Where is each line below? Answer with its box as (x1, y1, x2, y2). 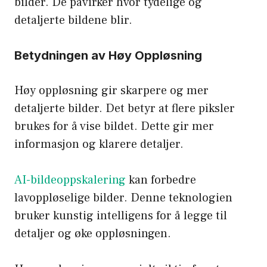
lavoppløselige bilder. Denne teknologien (14, 190, 232, 206)
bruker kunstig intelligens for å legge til (14, 208, 227, 224)
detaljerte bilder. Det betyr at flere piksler (14, 101, 235, 117)
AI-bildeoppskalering (14, 172, 126, 188)
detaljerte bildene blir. (14, 13, 132, 29)
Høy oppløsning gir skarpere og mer (14, 83, 209, 99)
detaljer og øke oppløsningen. (14, 226, 171, 242)
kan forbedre (126, 172, 196, 188)
